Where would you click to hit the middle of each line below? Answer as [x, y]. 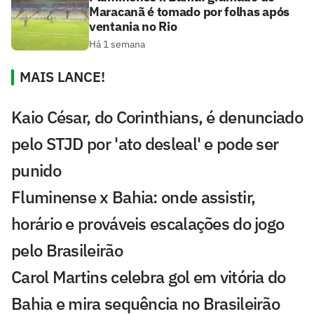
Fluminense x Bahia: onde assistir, [134, 197]
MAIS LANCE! [62, 76]
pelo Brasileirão [67, 250]
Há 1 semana [117, 44]
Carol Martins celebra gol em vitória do [149, 277]
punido [36, 170]
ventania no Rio [133, 26]
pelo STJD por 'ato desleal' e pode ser [145, 143]
